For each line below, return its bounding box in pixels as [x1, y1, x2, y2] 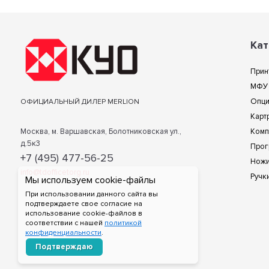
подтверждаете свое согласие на [25, 199, 142, 208]
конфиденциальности [25, 228, 101, 237]
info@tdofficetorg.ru [20, 167, 90, 177]
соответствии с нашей [25, 219, 104, 228]
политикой [104, 219, 142, 228]
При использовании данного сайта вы [25, 190, 158, 199]
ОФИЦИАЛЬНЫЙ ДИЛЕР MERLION [20, 97, 140, 106]
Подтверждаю [35, 242, 93, 252]
